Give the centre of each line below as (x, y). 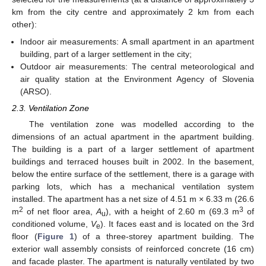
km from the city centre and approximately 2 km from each (133, 12)
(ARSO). (36, 91)
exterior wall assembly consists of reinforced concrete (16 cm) (133, 248)
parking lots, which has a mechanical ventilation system (133, 186)
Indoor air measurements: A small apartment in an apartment (137, 41)
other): (24, 25)
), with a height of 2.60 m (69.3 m (172, 211)
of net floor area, (60, 211)
